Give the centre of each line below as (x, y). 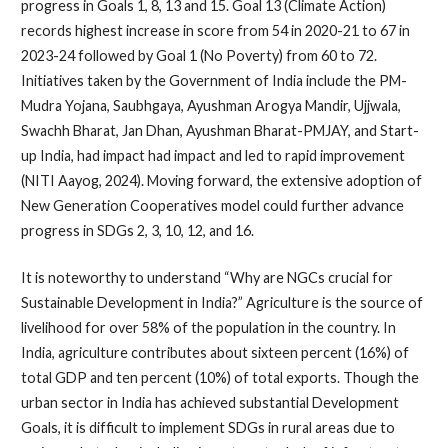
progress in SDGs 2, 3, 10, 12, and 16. (137, 231)
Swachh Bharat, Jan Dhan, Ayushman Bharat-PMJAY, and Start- (219, 131)
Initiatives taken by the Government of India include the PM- (213, 81)
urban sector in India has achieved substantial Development (209, 402)
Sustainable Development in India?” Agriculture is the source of (221, 302)
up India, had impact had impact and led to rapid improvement (212, 156)
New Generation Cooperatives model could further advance (212, 206)
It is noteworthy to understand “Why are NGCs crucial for (206, 277)
